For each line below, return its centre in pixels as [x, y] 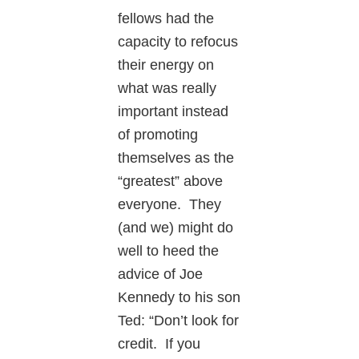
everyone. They [170, 204]
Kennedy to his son [179, 297]
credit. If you [159, 343]
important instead [173, 111]
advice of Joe [161, 274]
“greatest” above [171, 181]
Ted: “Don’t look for [179, 320]
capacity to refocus [178, 41]
